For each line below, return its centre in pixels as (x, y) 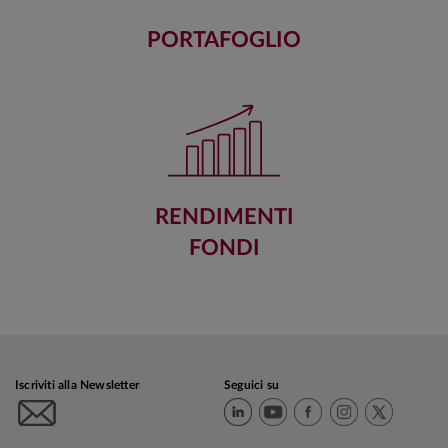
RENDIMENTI (224, 216)
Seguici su (251, 384)
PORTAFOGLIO (224, 39)
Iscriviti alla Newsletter (77, 384)
